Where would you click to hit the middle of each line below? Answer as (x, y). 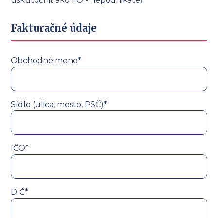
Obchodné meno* (46, 60)
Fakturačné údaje (54, 28)
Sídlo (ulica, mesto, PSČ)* (59, 104)
